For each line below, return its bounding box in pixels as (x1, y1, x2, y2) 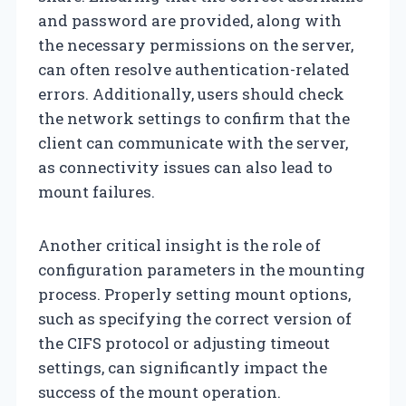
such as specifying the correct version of (38, 307, 352, 329)
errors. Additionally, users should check (38, 82, 344, 104)
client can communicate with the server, (38, 131, 348, 153)
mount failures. (38, 180, 155, 202)
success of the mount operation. (38, 381, 281, 402)
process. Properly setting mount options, (38, 283, 351, 304)
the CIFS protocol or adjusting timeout (38, 332, 330, 353)
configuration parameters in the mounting (38, 258, 365, 280)
